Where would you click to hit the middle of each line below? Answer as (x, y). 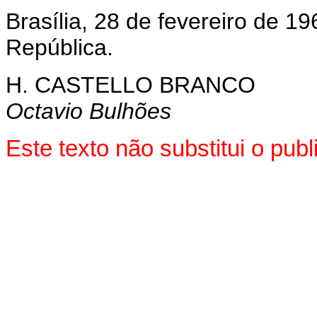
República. (59, 47)
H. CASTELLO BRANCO (131, 85)
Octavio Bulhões (88, 111)
